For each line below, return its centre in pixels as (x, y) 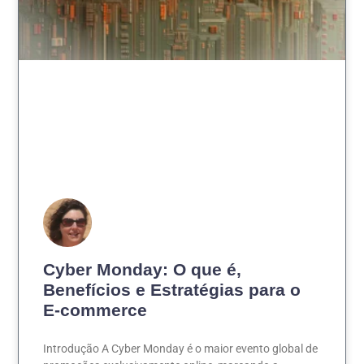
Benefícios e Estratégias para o (172, 290)
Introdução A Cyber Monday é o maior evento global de (181, 349)
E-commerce (95, 310)
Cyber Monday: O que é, (143, 270)
